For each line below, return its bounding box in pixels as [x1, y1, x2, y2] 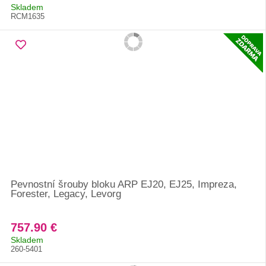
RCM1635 [11, 12, 45, 21]
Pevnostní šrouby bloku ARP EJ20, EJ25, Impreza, [11, 179, 237, 190]
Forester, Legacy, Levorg [11, 188, 121, 199]
